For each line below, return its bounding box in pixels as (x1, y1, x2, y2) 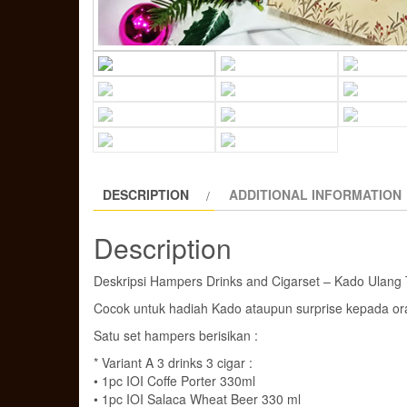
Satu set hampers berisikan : (94, 325, 258, 344)
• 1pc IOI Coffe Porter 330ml (94, 371, 255, 390)
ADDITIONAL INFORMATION (229, 185, 402, 203)
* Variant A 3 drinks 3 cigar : (94, 352, 253, 372)
